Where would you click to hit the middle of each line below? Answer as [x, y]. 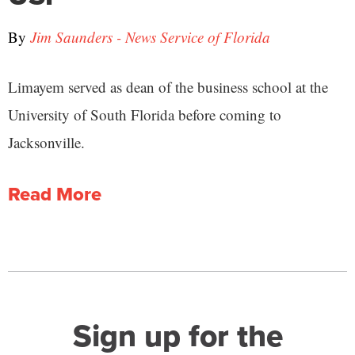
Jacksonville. [46, 142]
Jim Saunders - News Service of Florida [150, 37]
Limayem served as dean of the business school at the [168, 87]
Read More [55, 194]
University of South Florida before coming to [145, 115]
